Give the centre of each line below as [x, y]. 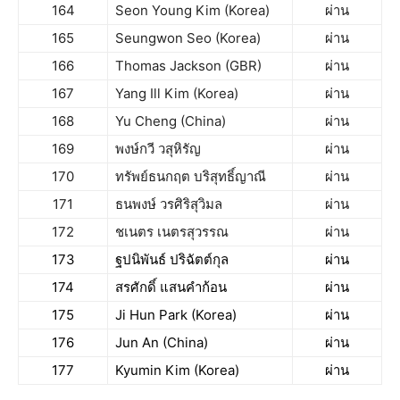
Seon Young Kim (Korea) [192, 10]
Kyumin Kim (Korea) [177, 370]
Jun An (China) [162, 342]
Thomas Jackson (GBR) [188, 66]
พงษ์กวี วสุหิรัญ [158, 149]
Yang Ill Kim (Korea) [177, 93]
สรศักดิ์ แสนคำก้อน [171, 287]
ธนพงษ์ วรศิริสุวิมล [169, 204]
